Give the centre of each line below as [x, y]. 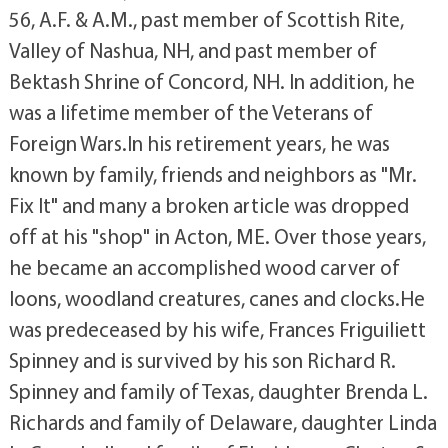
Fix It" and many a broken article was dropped [208, 205]
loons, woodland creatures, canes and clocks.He [216, 298]
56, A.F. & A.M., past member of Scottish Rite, [206, 19]
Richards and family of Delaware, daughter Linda [222, 422]
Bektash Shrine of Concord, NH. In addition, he [211, 81]
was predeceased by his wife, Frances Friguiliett [217, 329]
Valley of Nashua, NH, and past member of [192, 50]
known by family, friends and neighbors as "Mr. [212, 174]
